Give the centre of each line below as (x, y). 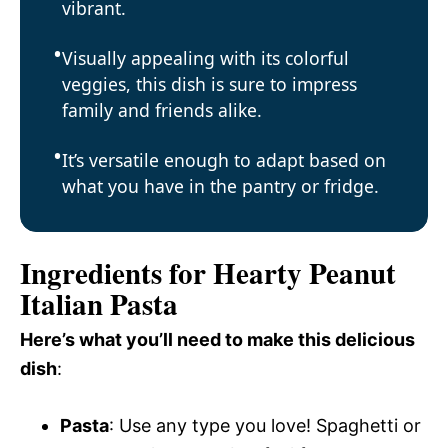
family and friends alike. (162, 110)
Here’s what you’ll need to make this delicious (217, 339)
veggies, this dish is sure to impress (209, 84)
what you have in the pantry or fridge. (220, 186)
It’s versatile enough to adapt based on (224, 160)
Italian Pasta (99, 303)
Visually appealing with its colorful (205, 58)
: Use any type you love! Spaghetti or (265, 425)
